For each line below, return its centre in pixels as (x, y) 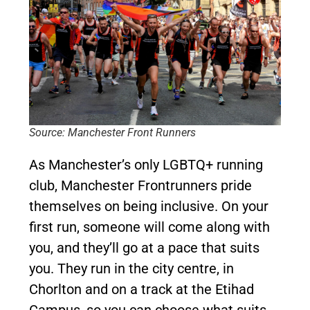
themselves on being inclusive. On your (149, 206)
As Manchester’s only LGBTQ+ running (146, 165)
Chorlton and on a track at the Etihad (142, 289)
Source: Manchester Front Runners (112, 133)
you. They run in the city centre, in (131, 268)
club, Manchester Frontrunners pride (140, 185)
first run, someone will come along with (149, 227)
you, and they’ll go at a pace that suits (144, 248)
